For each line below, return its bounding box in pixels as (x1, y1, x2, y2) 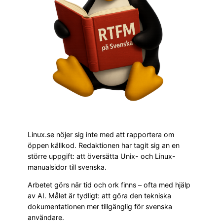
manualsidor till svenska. (28, 162, 107, 171)
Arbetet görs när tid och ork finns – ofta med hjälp (28, 181, 190, 189)
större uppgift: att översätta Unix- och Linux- (28, 151, 176, 160)
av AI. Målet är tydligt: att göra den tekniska (28, 191, 171, 200)
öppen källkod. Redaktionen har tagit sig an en (28, 141, 180, 149)
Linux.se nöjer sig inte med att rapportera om (28, 130, 174, 139)
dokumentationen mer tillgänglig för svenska (28, 202, 172, 211)
